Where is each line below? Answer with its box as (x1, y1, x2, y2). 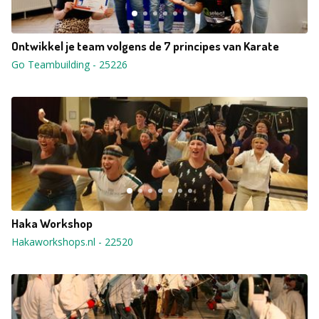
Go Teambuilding (11, 58, 90, 71)
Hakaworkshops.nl (11, 235, 95, 249)
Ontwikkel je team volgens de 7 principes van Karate (11, 38, 279, 53)
